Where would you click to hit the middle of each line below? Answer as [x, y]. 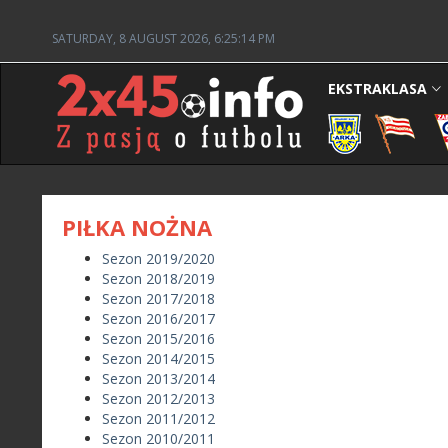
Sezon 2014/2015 [158, 358]
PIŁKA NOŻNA [137, 227]
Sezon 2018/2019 [158, 278]
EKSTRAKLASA [377, 88]
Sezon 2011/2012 [158, 418]
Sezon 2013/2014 [158, 378]
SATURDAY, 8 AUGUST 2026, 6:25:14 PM [163, 38]
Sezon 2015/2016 [158, 338]
